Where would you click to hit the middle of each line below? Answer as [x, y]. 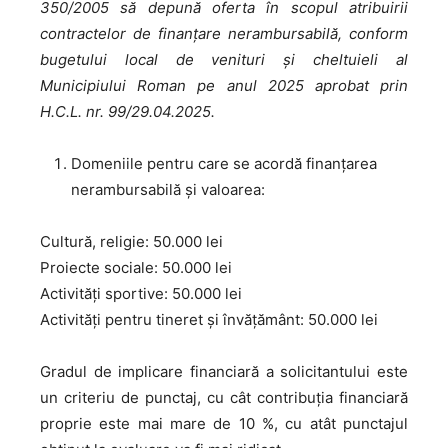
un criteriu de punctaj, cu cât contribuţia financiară [224, 397]
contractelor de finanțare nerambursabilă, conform [224, 33]
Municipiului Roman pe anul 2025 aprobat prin [224, 85]
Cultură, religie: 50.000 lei [131, 241]
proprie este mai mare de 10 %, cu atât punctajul [224, 423]
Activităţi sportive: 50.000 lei [141, 293]
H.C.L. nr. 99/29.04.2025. [127, 111]
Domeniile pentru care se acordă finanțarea [224, 163]
